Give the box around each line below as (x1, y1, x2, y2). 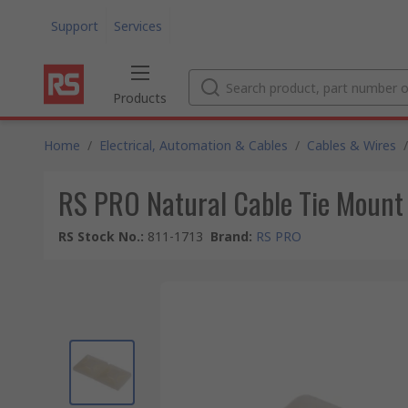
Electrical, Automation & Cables (99, 137, 288, 154)
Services (114, 16, 162, 35)
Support (51, 16, 98, 35)
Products (113, 89, 167, 107)
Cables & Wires (307, 137, 396, 154)
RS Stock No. (58, 228, 140, 245)
